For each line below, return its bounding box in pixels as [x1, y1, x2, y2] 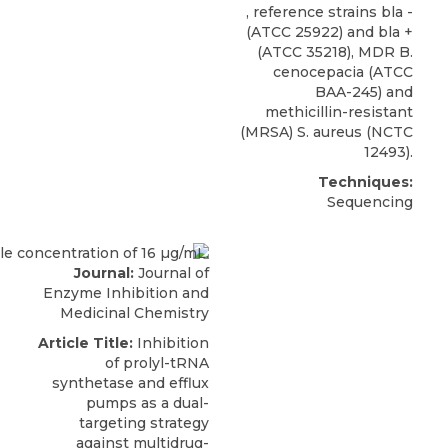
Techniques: [318, 172, 413, 191]
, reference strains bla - [246, 2, 413, 21]
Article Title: [38, 333, 133, 352]
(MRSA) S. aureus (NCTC [240, 122, 413, 141]
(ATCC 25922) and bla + [246, 22, 413, 41]
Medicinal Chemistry [60, 303, 209, 322]
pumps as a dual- [86, 393, 209, 412]
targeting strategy [79, 413, 209, 432]
